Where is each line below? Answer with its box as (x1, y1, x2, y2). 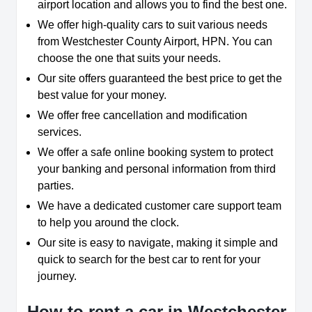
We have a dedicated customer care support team (38, 200, 281, 212)
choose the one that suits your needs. (38, 52, 224, 65)
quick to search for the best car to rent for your (38, 253, 260, 266)
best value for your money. (38, 89, 166, 102)
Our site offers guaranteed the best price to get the (38, 72, 282, 85)
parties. (38, 180, 77, 192)
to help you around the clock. (38, 217, 182, 229)
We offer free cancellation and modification (38, 109, 247, 122)
